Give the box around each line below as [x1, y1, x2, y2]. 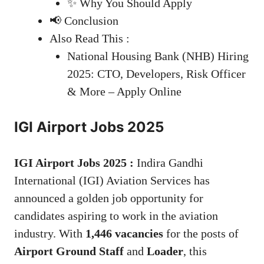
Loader [147, 245, 183, 258]
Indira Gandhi [134, 156, 203, 170]
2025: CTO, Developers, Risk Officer [67, 67, 246, 81]
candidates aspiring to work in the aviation [14, 209, 218, 223]
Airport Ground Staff [14, 245, 124, 258]
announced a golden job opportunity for [14, 192, 203, 205]
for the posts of [163, 227, 239, 240]
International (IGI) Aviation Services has [14, 174, 210, 187]
